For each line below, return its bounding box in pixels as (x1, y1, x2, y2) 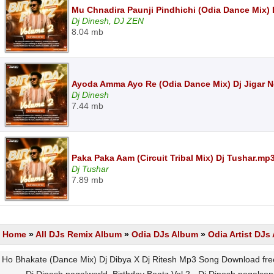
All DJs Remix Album (35, 229, 122, 239)
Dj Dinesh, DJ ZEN (72, 16, 144, 26)
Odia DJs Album (131, 229, 198, 239)
